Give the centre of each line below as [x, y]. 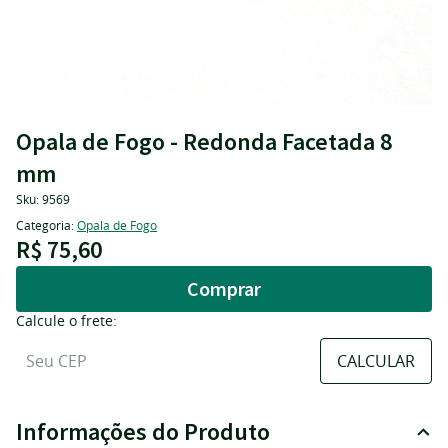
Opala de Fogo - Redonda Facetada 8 [204, 141]
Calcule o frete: [66, 320]
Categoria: [45, 225]
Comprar [224, 288]
